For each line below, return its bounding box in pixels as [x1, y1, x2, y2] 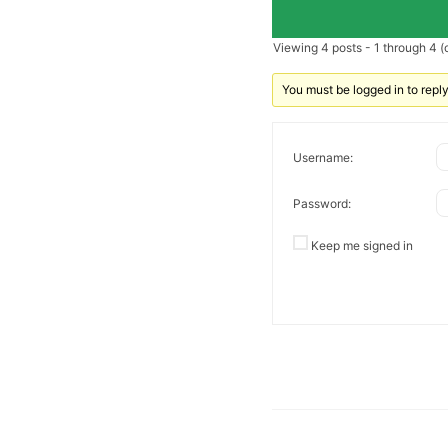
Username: [293, 149, 353, 165]
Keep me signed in [311, 238, 413, 254]
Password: [293, 195, 351, 211]
